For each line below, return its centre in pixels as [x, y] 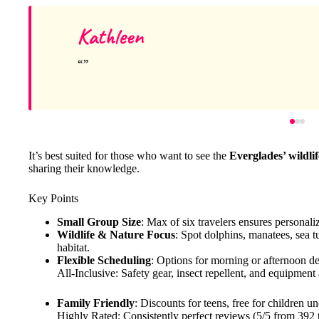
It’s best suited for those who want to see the [129, 156]
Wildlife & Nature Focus [116, 234]
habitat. [73, 247]
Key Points [53, 198]
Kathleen [110, 36]
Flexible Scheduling [104, 260]
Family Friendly [96, 303]
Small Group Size [99, 221]
